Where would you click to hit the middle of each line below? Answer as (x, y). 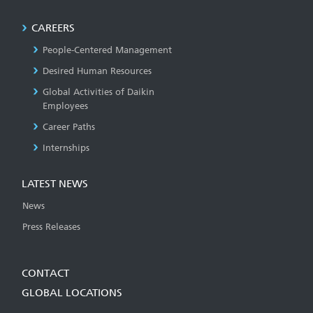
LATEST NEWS (55, 183)
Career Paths (69, 126)
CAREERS (53, 28)
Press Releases (51, 226)
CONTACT (45, 273)
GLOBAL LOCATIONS (72, 292)
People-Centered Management (107, 50)
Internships (66, 147)
